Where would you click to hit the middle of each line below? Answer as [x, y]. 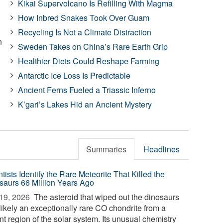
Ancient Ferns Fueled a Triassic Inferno [87, 90]
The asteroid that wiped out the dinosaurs [106, 197]
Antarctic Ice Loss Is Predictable [74, 75]
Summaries [107, 149]
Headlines [162, 149]
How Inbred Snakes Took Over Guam [83, 18]
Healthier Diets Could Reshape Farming [88, 61]
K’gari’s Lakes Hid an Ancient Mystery [85, 104]
